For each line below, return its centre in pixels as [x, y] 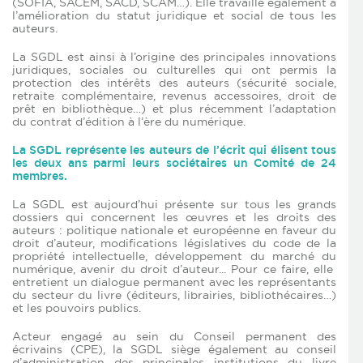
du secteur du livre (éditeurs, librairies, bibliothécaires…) [174, 295]
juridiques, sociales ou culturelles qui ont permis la [174, 70]
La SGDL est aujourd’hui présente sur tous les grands [174, 205]
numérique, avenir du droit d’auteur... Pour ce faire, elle [174, 269]
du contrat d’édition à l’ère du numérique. [129, 122]
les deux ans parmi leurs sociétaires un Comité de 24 [174, 163]
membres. [40, 176]
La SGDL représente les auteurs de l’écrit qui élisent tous [174, 150]
